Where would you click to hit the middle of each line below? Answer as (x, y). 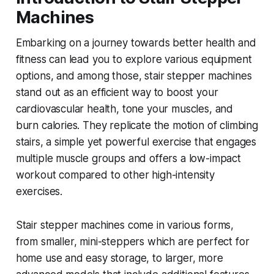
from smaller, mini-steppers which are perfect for (132, 242)
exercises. (39, 192)
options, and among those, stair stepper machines (134, 76)
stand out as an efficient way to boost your (117, 93)
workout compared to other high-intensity (115, 175)
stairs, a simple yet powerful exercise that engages (136, 142)
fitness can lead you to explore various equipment (134, 60)
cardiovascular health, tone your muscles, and (124, 109)
